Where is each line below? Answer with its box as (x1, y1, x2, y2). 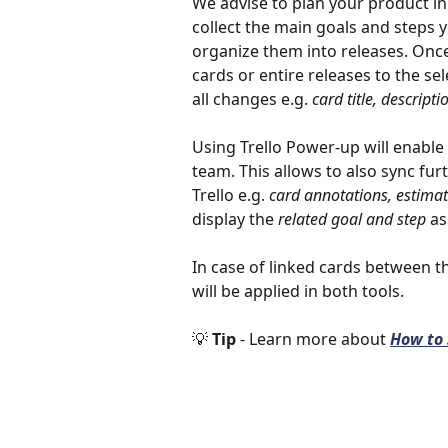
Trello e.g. (192, 183, 269, 206)
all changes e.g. (192, 87, 312, 110)
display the (192, 207, 278, 230)
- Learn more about (240, 328, 390, 351)
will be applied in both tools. (192, 279, 408, 302)
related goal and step (278, 207, 426, 230)
